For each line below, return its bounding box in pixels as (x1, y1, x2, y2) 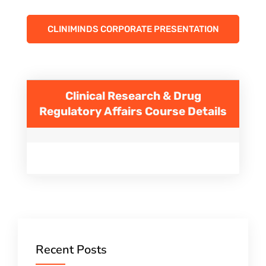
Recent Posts (36, 242, 107, 258)
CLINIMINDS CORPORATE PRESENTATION (47, 24, 219, 35)
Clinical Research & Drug (65, 89, 201, 103)
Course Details (145, 104, 227, 119)
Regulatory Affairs (39, 104, 145, 119)
